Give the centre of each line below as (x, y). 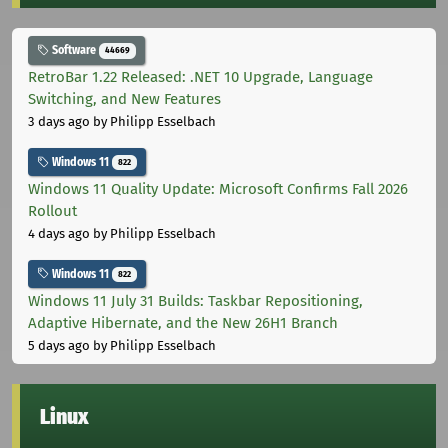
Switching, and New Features (124, 99)
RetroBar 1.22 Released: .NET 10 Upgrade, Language (200, 77)
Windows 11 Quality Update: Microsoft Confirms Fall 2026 (218, 188)
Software (74, 50)
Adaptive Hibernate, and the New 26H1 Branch (183, 322)
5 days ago (59, 345)
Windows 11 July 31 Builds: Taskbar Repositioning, (195, 300)
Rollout (52, 210)
